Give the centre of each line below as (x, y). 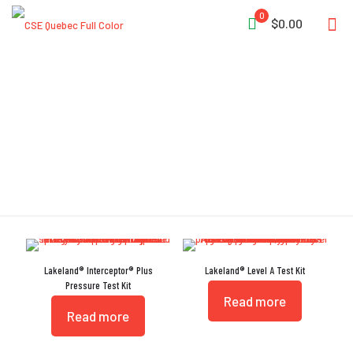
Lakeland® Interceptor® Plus (98, 270)
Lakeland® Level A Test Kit (255, 270)
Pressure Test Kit (98, 285)
